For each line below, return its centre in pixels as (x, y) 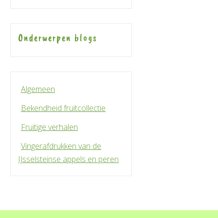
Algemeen (38, 89)
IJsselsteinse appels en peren (68, 159)
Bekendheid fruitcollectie (63, 108)
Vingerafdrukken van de (61, 146)
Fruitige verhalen (49, 127)
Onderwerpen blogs (58, 38)
